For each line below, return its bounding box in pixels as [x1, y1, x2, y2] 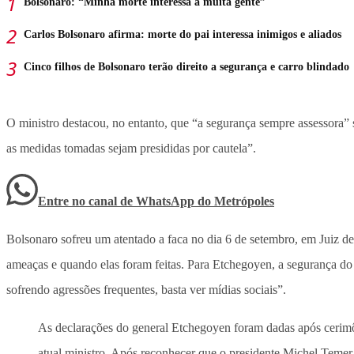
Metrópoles [214, 194, 274, 209]
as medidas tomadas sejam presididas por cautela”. [6, 141, 256, 156]
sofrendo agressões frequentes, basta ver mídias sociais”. [6, 283, 286, 297]
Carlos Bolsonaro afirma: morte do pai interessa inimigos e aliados [24, 28, 341, 41]
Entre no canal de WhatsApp [38, 194, 198, 209]
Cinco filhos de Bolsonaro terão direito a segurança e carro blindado [24, 61, 349, 73]
